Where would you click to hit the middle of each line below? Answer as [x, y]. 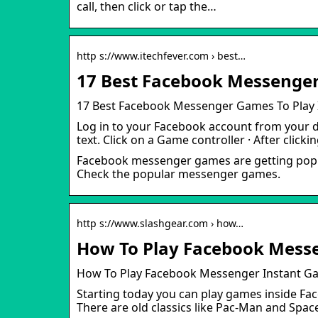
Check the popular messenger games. [179, 174]
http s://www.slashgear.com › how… [160, 223]
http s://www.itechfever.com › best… [161, 55]
